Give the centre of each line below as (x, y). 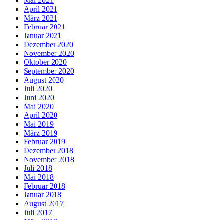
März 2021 (41, 18)
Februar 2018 (44, 186)
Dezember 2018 (48, 151)
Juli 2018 (38, 168)
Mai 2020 (39, 107)
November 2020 (49, 54)
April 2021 (41, 9)
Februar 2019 (44, 142)
